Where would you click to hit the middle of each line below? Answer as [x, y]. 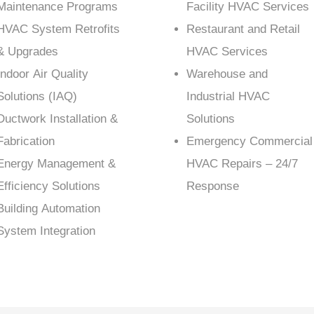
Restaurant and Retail [243, 29]
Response [212, 186]
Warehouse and [227, 74]
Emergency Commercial [249, 142]
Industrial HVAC [228, 97]
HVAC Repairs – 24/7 [242, 164]
